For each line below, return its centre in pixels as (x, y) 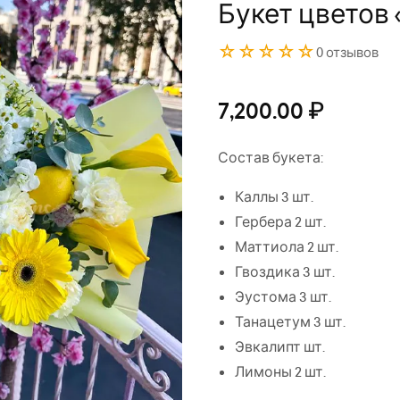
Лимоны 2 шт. (280, 372)
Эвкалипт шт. (280, 347)
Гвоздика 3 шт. (285, 272)
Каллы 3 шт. (274, 197)
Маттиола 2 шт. (287, 247)
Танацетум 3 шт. (290, 322)
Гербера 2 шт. (280, 222)
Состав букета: (271, 158)
